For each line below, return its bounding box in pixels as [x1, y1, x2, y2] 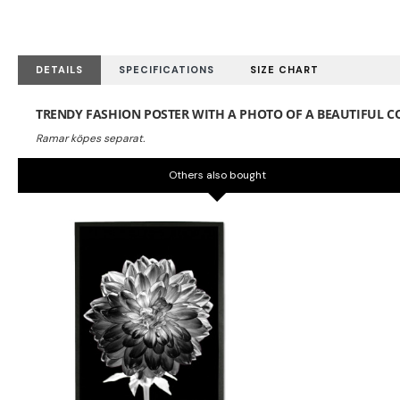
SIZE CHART [250, 63, 319, 76]
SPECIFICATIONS [119, 63, 214, 76]
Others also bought [168, 168, 266, 182]
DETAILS [36, 63, 83, 76]
